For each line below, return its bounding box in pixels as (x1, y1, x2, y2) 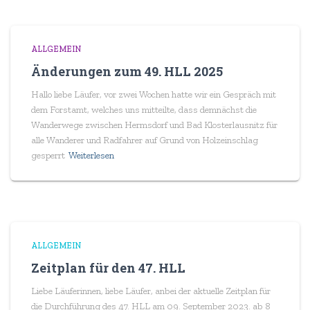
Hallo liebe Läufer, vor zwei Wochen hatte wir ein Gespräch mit (31, 89, 276, 100)
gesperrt (31, 149, 65, 161)
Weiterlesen (69, 149, 114, 161)
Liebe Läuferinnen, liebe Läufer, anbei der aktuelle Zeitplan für (31, 285, 271, 297)
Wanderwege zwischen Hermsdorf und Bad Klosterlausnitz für (31, 119, 277, 131)
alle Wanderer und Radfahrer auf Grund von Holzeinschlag (31, 134, 258, 146)
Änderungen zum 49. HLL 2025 (31, 63, 223, 80)
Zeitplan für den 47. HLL (31, 259, 185, 276)
